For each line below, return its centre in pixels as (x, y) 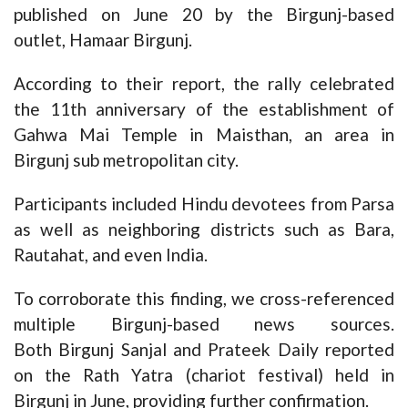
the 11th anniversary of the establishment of (204, 109)
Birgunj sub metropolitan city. (126, 160)
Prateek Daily (263, 350)
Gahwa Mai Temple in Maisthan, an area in (204, 135)
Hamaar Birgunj (129, 40)
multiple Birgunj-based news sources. (204, 324)
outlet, (41, 40)
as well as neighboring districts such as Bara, (204, 229)
